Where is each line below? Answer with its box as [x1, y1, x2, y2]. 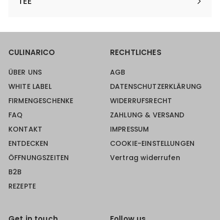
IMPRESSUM [110, 124, 149, 135]
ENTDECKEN [8, 138, 49, 149]
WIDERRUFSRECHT [110, 96, 172, 106]
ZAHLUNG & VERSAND [110, 110, 185, 120]
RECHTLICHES [110, 47, 162, 58]
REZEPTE [8, 181, 36, 192]
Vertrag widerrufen [110, 153, 180, 163]
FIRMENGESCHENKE [8, 96, 74, 106]
